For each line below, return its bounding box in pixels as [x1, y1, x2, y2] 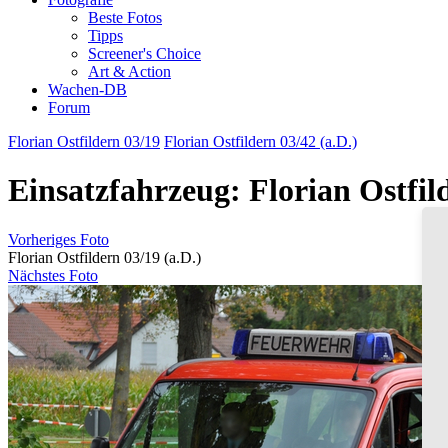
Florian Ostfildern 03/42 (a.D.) [164, 133, 357, 150]
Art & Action [88, 63, 171, 80]
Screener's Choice [88, 45, 201, 62]
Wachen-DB [48, 81, 127, 98]
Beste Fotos [88, 9, 162, 26]
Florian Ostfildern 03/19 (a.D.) [8, 248, 201, 266]
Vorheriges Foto [8, 230, 109, 248]
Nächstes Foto [8, 266, 98, 284]
